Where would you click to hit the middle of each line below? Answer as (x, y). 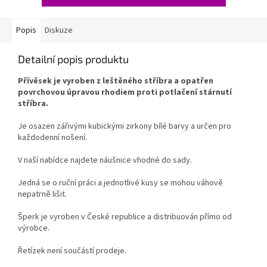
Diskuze (59, 31)
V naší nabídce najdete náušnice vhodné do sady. (105, 161)
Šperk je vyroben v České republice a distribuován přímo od (125, 217)
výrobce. (34, 229)
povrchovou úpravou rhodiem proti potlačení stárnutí (125, 93)
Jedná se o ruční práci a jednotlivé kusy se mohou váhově (120, 183)
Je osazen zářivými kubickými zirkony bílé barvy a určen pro (125, 127)
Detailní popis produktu (73, 59)
